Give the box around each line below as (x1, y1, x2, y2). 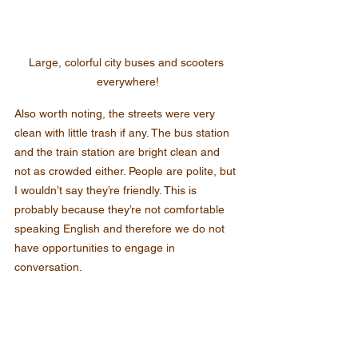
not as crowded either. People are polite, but (14, 165, 239, 178)
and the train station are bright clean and (14, 145, 223, 159)
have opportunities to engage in (14, 241, 178, 255)
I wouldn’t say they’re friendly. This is (14, 184, 200, 197)
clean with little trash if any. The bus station (14, 126, 233, 140)
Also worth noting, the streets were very (14, 107, 218, 121)
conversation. (14, 261, 82, 274)
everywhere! (97, 75, 159, 89)
